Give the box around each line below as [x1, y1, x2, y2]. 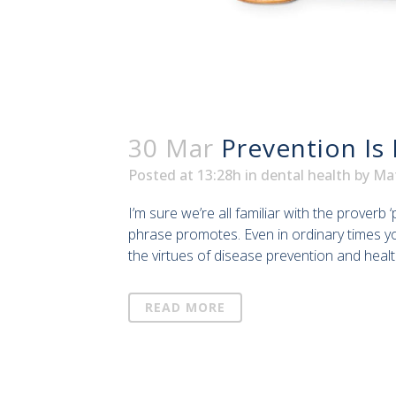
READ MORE [145, 299, 225, 316]
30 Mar [128, 131, 214, 165]
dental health [261, 165, 351, 186]
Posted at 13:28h [128, 165, 241, 186]
